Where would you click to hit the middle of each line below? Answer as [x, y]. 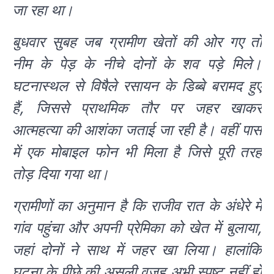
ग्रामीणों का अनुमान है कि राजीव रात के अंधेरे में [137, 206]
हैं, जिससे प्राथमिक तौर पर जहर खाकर [137, 108]
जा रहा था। [43, 10]
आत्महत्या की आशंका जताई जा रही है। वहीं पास [137, 130]
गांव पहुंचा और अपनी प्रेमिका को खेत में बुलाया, [137, 228]
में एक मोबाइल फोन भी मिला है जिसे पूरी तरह [137, 152]
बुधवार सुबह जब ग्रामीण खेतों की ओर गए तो [137, 42]
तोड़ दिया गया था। [61, 174]
